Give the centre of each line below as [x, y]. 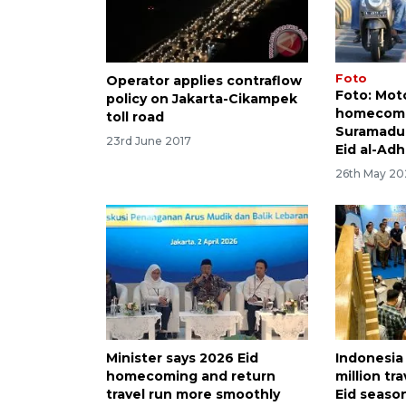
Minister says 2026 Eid [182, 358]
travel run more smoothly [193, 395]
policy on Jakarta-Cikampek [202, 99]
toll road [135, 117]
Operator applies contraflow [204, 81]
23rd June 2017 [149, 141]
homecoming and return [191, 377]
